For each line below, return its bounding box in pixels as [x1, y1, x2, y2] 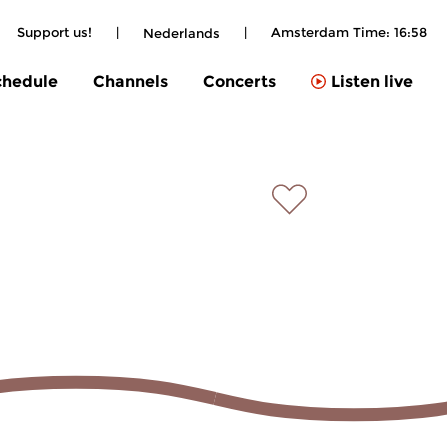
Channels [93, 71, 168, 91]
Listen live [331, 72, 413, 92]
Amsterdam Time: [271, 24, 394, 40]
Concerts [203, 71, 276, 91]
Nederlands [143, 24, 220, 41]
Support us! [17, 24, 92, 40]
